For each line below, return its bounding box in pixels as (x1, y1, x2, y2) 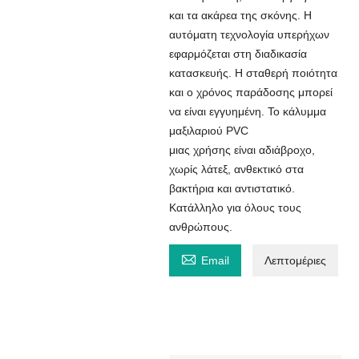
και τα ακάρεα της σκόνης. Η (168, 9, 312, 22)
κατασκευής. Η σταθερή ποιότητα (168, 67, 337, 80)
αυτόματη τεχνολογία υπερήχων (168, 28, 329, 42)
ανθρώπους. (168, 220, 232, 234)
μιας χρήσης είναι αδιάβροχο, (168, 143, 315, 157)
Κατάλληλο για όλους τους (168, 201, 301, 215)
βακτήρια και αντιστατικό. (168, 182, 295, 196)
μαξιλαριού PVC (168, 124, 248, 138)
